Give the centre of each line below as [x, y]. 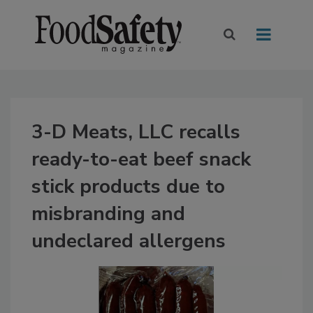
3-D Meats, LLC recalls [136, 132]
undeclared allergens [129, 241]
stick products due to [128, 187]
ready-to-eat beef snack [141, 160]
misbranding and [108, 214]
